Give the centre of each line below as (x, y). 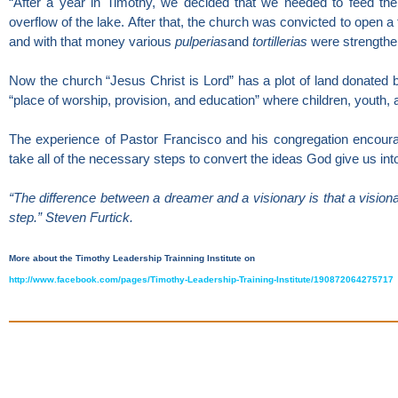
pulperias (201, 42)
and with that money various (92, 42)
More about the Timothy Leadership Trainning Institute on (132, 259)
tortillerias (280, 42)
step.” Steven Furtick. (71, 218)
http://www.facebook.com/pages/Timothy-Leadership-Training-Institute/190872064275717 (201, 280)
